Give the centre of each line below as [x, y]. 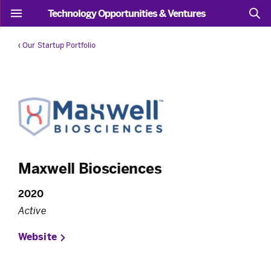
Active [32, 211]
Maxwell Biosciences [90, 168]
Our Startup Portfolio [59, 45]
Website [38, 237]
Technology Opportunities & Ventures [126, 13]
